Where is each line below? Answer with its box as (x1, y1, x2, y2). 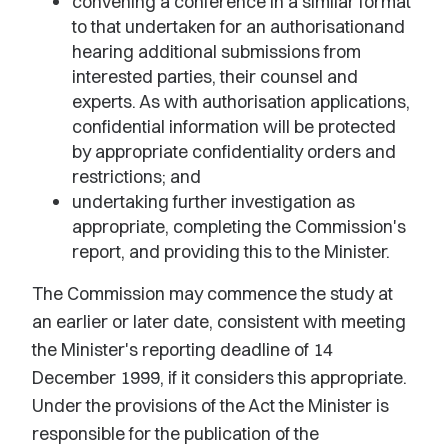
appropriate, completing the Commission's (72, 215, 406, 238)
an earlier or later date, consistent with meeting (32, 310, 406, 333)
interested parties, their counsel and (72, 65, 358, 88)
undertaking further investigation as (72, 190, 355, 213)
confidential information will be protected (72, 115, 396, 138)
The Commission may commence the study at (32, 282, 393, 305)
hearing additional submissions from (72, 40, 361, 63)
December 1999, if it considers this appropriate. (32, 366, 407, 389)
